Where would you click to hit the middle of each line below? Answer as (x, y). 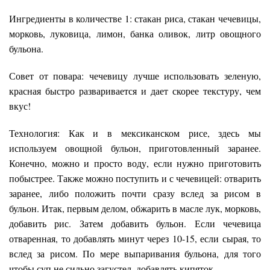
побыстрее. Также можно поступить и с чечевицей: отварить (135, 178)
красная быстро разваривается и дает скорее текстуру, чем (135, 91)
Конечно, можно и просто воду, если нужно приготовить (135, 163)
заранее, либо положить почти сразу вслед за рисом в (135, 193)
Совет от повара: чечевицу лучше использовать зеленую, (135, 76)
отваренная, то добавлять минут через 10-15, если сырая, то (135, 239)
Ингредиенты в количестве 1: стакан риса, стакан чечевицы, (135, 19)
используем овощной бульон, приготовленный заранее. (135, 148)
